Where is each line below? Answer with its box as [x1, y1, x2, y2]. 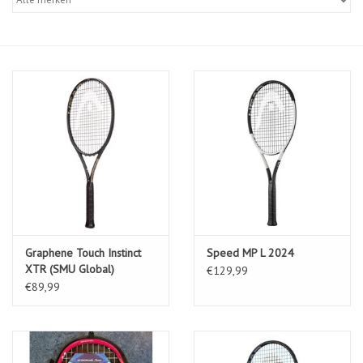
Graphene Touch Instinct [25, 246, 141, 261]
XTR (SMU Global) [25, 262, 114, 277]
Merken [12, 71, 49, 86]
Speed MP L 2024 [207, 246, 294, 261]
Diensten [12, 26, 54, 41]
